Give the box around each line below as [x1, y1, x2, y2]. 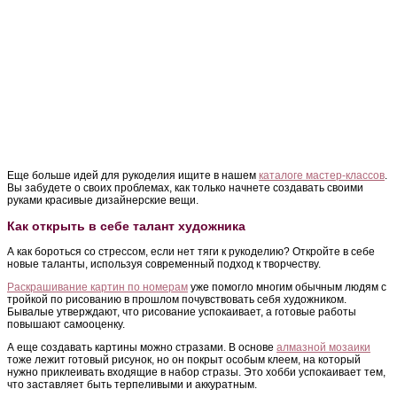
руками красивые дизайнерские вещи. [7, 193, 198, 206]
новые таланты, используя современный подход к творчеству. [7, 258, 321, 271]
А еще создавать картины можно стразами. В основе [7, 341, 276, 354]
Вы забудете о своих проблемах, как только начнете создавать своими [7, 181, 363, 194]
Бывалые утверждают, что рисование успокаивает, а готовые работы [7, 306, 356, 319]
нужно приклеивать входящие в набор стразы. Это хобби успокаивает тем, [7, 366, 385, 379]
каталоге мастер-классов [259, 168, 385, 182]
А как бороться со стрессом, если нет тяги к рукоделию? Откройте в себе [7, 245, 375, 259]
